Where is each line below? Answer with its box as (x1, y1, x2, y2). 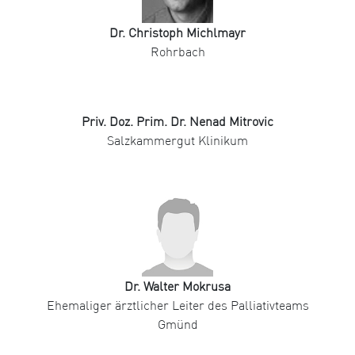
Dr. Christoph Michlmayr (109, 25, 246, 41)
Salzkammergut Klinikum (107, 132, 248, 149)
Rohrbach (150, 44, 205, 60)
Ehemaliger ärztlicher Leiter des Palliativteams (46, 297, 309, 314)
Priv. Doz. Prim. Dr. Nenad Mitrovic (82, 113, 273, 130)
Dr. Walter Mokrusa (124, 278, 231, 295)
